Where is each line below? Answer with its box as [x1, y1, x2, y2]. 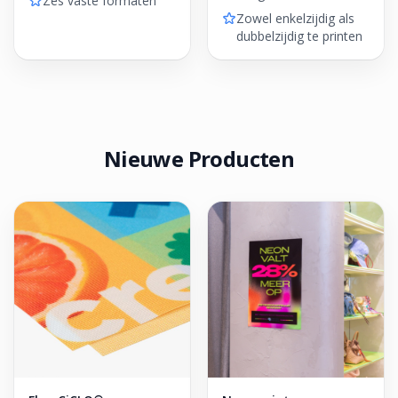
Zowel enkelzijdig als [236, 10, 354, 27]
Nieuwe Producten [103, 144, 295, 173]
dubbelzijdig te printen [236, 28, 362, 44]
